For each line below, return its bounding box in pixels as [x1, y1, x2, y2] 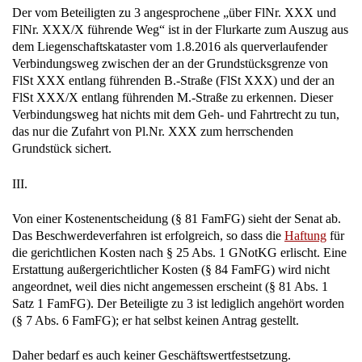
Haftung [284, 229, 326, 243]
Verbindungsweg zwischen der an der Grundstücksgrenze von [12, 57, 328, 71]
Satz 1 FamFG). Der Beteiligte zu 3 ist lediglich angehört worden [12, 297, 344, 311]
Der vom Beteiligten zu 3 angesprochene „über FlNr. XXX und [12, 6, 336, 20]
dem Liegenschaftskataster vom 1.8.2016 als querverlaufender [12, 40, 327, 54]
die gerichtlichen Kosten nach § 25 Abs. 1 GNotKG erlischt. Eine [12, 246, 347, 260]
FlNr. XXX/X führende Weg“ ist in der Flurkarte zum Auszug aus [12, 23, 348, 37]
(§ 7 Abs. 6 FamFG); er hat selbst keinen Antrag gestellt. [12, 314, 299, 328]
